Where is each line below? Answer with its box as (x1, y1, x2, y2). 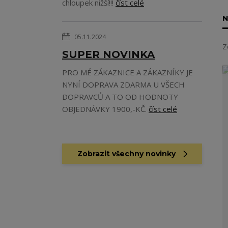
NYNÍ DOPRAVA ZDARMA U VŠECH (62, 79, 185, 90)
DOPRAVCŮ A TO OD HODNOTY (62, 92, 178, 102)
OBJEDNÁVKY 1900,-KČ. (62, 104, 149, 114)
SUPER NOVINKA (62, 48, 155, 61)
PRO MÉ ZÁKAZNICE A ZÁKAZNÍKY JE (62, 67, 193, 77)
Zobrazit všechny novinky (77, 149, 176, 158)
